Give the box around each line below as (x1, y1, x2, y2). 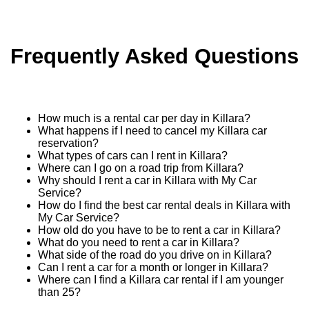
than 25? (38, 286, 81, 299)
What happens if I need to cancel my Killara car (38, 125, 267, 137)
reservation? (38, 137, 99, 150)
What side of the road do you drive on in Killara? (38, 249, 272, 261)
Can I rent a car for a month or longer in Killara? (38, 261, 268, 274)
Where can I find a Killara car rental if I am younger (38, 274, 283, 286)
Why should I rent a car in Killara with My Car (38, 175, 257, 187)
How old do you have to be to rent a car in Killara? (38, 224, 281, 237)
